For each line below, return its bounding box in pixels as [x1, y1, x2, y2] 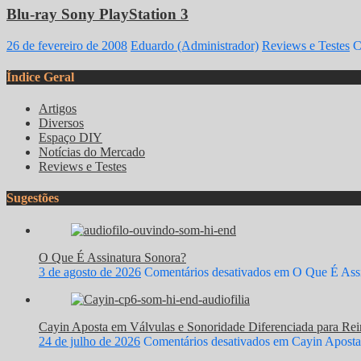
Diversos [39, 116, 84, 131]
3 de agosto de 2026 [39, 264, 141, 279]
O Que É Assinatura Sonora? [39, 250, 186, 264]
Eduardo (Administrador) [131, 38, 259, 52]
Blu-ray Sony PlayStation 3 [6, 5, 189, 23]
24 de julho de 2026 [39, 334, 140, 348]
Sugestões [6, 191, 59, 205]
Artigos [39, 102, 77, 116]
